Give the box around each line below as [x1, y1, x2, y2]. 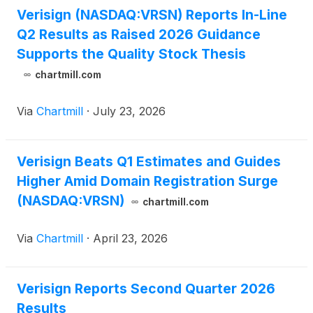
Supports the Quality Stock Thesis [17, 45, 246, 63]
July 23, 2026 [93, 104, 166, 119]
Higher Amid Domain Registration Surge [17, 173, 278, 190]
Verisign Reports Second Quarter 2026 [17, 280, 275, 298]
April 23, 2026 [93, 231, 168, 246]
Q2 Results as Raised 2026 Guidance [17, 26, 261, 43]
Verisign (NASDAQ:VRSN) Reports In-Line [17, 6, 287, 24]
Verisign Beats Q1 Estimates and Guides [17, 153, 281, 170]
